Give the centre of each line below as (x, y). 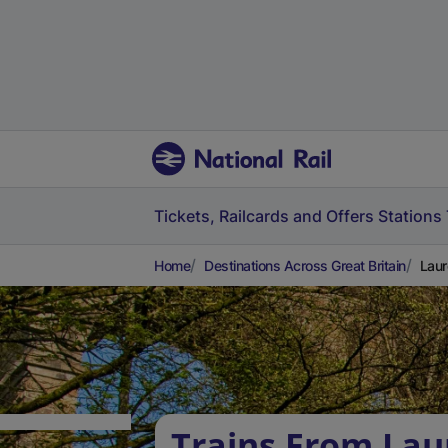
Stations (410, 216)
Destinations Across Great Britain (305, 265)
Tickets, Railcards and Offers (264, 216)
